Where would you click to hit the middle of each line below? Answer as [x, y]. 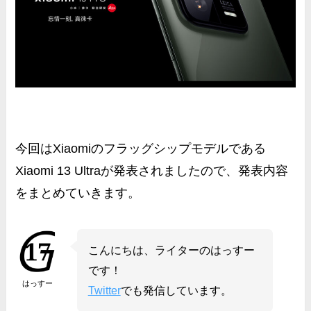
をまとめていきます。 [78, 193]
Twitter [104, 290]
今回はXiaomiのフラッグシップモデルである [141, 148]
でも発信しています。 [176, 290]
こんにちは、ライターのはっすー [171, 250]
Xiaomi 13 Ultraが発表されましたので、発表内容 [152, 170]
